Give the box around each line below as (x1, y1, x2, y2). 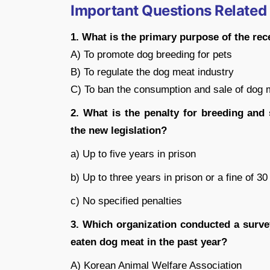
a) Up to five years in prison (71, 148, 196, 160)
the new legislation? (71, 124, 167, 136)
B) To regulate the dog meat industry (71, 66, 234, 78)
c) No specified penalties (71, 195, 182, 207)
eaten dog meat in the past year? (71, 236, 227, 248)
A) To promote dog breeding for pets (71, 48, 232, 60)
